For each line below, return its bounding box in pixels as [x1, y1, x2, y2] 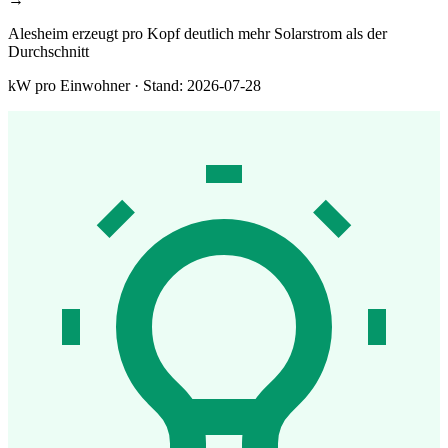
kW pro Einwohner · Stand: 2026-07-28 [8, 77, 261, 95]
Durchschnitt [8, 43, 89, 61]
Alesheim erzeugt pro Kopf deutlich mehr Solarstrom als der [8, 25, 387, 43]
